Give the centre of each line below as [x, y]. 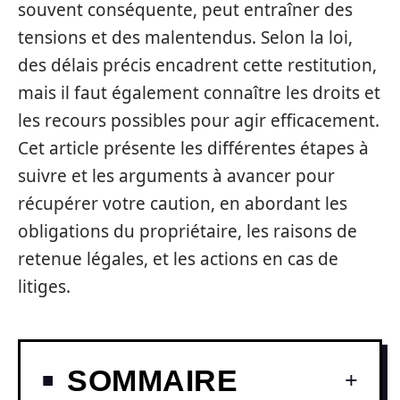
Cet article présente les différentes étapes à [193, 148]
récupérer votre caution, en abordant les [183, 204]
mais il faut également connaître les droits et [199, 93]
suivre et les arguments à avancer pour [176, 176]
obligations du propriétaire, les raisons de [187, 231]
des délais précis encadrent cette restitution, [197, 65]
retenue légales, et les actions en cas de [178, 259]
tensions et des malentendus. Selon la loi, [185, 37]
